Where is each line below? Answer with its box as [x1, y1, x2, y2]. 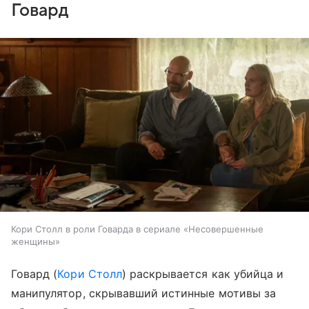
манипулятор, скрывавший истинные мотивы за [11, 286, 277, 301]
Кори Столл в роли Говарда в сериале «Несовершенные [11, 223, 263, 235]
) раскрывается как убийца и [121, 267, 284, 281]
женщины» [11, 236, 60, 248]
